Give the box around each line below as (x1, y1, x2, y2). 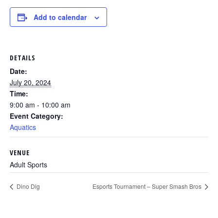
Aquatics (10, 122, 36, 132)
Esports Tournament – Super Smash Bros (92, 182, 203, 191)
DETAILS (10, 53, 36, 62)
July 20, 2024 (10, 77, 51, 87)
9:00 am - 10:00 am (10, 99, 71, 109)
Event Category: (10, 110, 63, 121)
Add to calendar (34, 12, 87, 22)
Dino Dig (15, 182, 40, 191)
